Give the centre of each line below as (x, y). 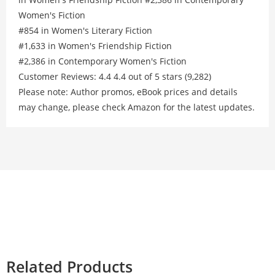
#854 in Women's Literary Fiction (85, 30)
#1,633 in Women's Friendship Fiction (95, 46)
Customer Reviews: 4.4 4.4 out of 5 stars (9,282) (115, 76)
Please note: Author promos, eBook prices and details (128, 92)
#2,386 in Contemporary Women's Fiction (103, 61)
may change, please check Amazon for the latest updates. (137, 107)
